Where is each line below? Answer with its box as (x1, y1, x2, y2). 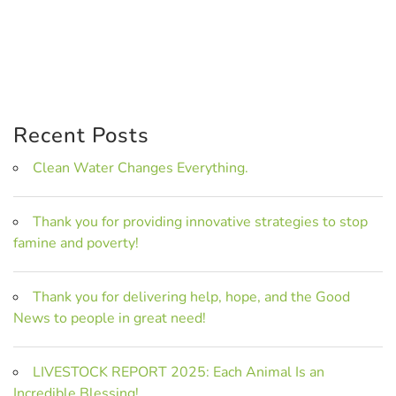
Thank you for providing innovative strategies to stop (33, 211, 368, 232)
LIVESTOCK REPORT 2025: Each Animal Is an (33, 362, 324, 382)
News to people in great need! (13, 308, 206, 328)
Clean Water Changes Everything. (33, 157, 248, 178)
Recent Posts (13, 120, 149, 149)
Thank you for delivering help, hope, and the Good (33, 286, 350, 307)
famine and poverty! (13, 232, 139, 253)
